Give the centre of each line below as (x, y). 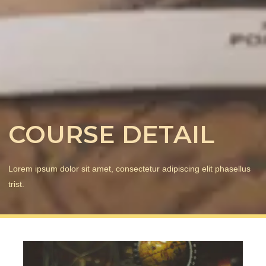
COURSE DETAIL (111, 134)
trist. (16, 184)
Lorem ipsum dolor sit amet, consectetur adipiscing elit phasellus (129, 168)
